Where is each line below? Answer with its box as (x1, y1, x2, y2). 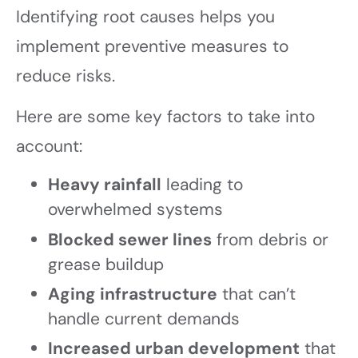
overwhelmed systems (48, 198, 223, 221)
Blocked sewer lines (48, 228, 212, 251)
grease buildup (48, 253, 164, 276)
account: (16, 135, 82, 158)
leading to (161, 173, 243, 197)
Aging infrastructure (48, 283, 217, 305)
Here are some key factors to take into (16, 105, 315, 129)
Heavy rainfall (48, 173, 161, 197)
